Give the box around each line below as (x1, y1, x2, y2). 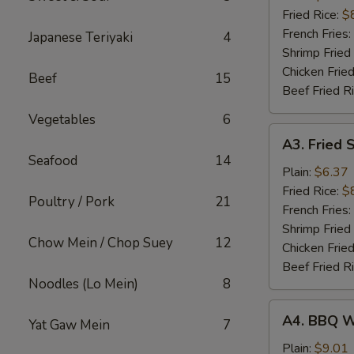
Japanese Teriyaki (28, 28, 133, 47)
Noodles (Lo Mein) (28, 275, 138, 293)
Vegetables (28, 111, 96, 129)
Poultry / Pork (28, 193, 115, 211)
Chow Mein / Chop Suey (28, 234, 173, 252)
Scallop (269, 162, 309, 179)
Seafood (28, 152, 77, 170)
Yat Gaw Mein (28, 316, 110, 334)
